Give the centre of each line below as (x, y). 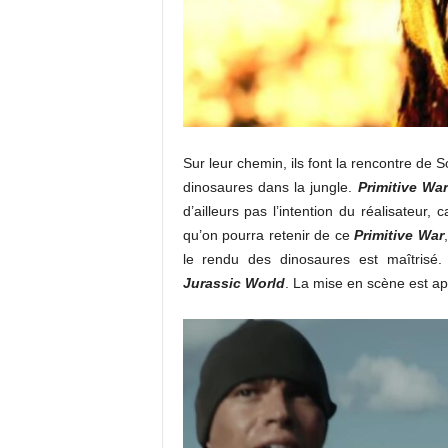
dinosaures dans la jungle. (270, 187)
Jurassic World (233, 283)
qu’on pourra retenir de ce (268, 235)
